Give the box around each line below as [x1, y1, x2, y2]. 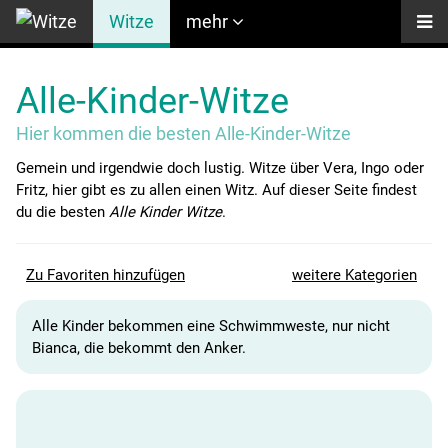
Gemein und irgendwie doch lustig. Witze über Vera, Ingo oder [16, 159, 424, 178]
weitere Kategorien [291, 266, 417, 285]
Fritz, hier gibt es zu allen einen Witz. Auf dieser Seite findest [16, 181, 417, 200]
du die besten [16, 203, 109, 222]
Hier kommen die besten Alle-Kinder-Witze [16, 123, 351, 145]
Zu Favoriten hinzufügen [26, 266, 185, 285]
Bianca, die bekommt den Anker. [32, 339, 246, 358]
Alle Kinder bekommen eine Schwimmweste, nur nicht [32, 317, 390, 336]
